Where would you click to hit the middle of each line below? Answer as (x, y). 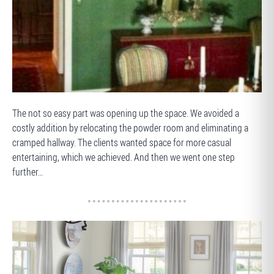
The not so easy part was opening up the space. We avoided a (126, 113)
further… (28, 172)
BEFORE (36, 105)
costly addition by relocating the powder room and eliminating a (130, 128)
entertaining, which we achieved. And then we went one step (124, 157)
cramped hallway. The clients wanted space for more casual (122, 143)
